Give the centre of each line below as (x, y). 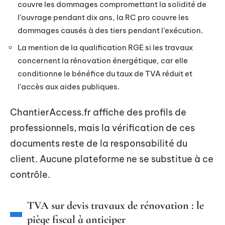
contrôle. (30, 175)
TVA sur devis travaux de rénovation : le (116, 205)
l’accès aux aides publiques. (69, 86)
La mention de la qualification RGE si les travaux (105, 47)
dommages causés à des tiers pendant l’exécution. (110, 30)
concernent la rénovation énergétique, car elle (103, 60)
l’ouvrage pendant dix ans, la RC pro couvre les (103, 17)
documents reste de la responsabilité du (99, 143)
